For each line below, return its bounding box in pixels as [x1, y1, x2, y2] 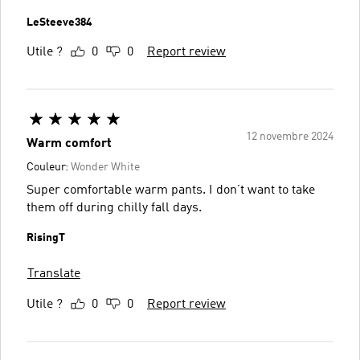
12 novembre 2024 [246, 131, 333, 142]
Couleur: [27, 162, 71, 173]
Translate [27, 268, 80, 280]
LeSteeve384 [27, 17, 92, 28]
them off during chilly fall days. [27, 202, 202, 215]
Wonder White [71, 162, 140, 173]
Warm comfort [27, 137, 112, 150]
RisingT [27, 232, 65, 243]
